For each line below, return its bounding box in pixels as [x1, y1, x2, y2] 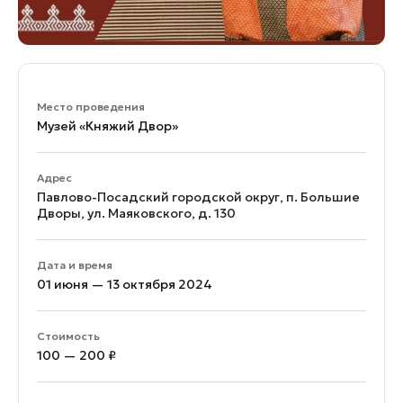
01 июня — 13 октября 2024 [37, 276, 212, 293]
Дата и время [37, 258, 112, 273]
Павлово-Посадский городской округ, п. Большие [37, 189, 360, 206]
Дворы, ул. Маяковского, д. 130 [37, 205, 236, 222]
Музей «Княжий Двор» [37, 118, 178, 135]
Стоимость [37, 329, 100, 344]
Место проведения [37, 100, 145, 114]
